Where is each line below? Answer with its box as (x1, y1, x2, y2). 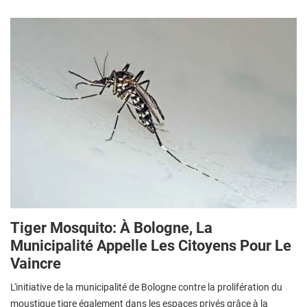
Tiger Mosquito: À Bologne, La (10, 219, 212, 237)
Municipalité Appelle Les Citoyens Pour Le (10, 236, 291, 255)
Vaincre (10, 254, 61, 273)
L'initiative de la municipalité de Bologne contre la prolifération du (10, 282, 282, 293)
